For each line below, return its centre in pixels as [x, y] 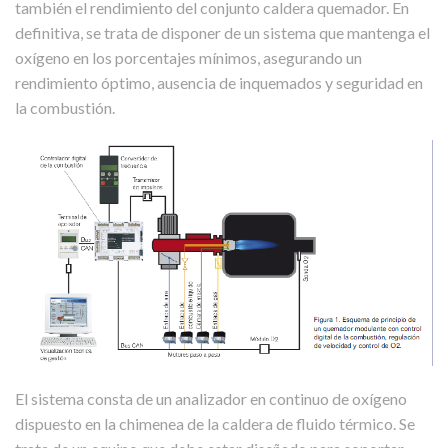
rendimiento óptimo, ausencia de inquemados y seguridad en [219, 83]
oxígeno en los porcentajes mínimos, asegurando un [188, 58]
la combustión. [65, 108]
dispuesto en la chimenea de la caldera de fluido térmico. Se [215, 424]
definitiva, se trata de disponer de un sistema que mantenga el [222, 33]
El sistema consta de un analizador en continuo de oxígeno [211, 399]
